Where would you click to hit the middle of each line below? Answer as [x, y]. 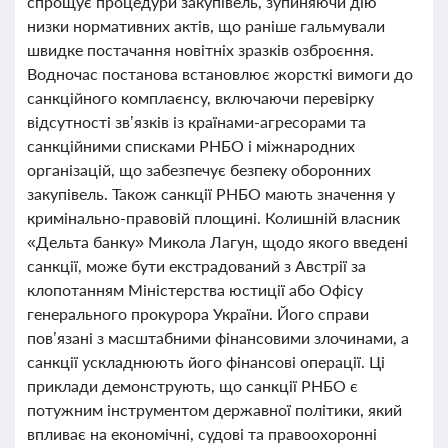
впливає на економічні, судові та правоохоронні [202, 433]
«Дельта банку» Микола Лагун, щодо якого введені [217, 241]
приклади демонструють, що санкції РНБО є [192, 385]
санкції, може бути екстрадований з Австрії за [196, 265]
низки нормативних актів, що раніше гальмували [206, 25]
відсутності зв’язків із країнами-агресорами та [196, 121]
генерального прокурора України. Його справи [198, 313]
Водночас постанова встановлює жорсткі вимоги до [220, 73]
